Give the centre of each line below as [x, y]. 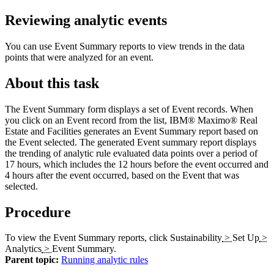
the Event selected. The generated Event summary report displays [131, 142]
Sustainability [196, 238]
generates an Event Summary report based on [170, 131]
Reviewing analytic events [86, 20]
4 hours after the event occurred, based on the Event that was [122, 175]
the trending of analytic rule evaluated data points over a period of [131, 153]
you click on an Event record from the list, [87, 120]
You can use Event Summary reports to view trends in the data [125, 46]
